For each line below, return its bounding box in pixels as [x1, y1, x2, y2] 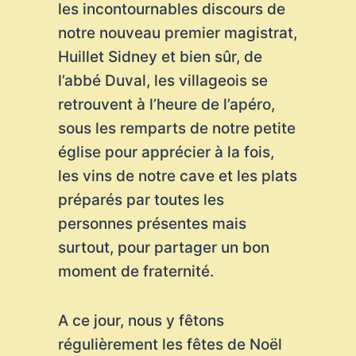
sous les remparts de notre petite [57, 119, 296, 137]
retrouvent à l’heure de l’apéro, [57, 95, 275, 114]
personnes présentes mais [57, 215, 246, 233]
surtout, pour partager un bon [57, 238, 269, 257]
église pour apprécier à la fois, [57, 143, 274, 161]
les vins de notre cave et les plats [57, 167, 297, 185]
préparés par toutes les [57, 191, 224, 209]
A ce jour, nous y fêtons [57, 311, 224, 330]
